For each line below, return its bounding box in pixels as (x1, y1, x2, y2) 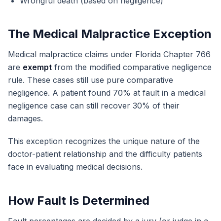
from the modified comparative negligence (52, 62, 212, 72)
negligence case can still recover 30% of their (8, 101, 180, 110)
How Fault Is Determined (8, 193, 149, 208)
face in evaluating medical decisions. (8, 162, 143, 172)
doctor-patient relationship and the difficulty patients (8, 149, 202, 159)
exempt (23, 62, 52, 72)
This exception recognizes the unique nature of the (8, 136, 200, 146)
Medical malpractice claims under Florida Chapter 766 (8, 49, 211, 59)
